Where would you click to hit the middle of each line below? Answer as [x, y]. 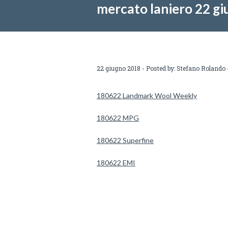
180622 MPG [118, 118]
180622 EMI [116, 163]
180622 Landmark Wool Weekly [147, 95]
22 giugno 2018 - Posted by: [137, 68]
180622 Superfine [125, 140]
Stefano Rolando [201, 68]
